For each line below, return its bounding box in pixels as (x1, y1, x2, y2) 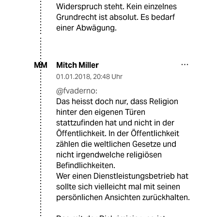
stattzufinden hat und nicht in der (56, 117, 174, 128)
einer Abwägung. (56, 22, 117, 33)
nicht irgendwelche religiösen (56, 149, 162, 160)
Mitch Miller (56, 60, 99, 70)
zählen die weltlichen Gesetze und (56, 139, 176, 149)
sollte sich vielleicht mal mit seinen (56, 181, 180, 192)
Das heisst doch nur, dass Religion (56, 96, 178, 107)
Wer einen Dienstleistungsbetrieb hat (56, 170, 188, 181)
